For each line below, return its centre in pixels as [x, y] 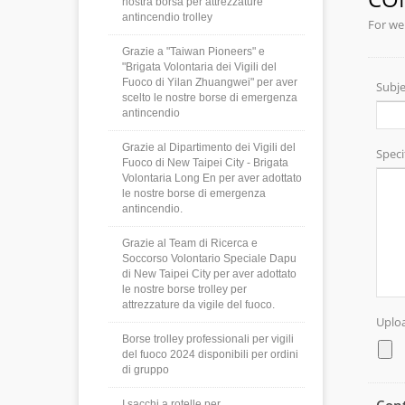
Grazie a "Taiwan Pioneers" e [193, 52]
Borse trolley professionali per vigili [208, 339]
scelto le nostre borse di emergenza [210, 98]
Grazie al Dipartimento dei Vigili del [209, 147]
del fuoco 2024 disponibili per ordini [210, 354]
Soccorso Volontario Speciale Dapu [209, 259]
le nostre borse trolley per [184, 289]
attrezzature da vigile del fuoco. [198, 305]
